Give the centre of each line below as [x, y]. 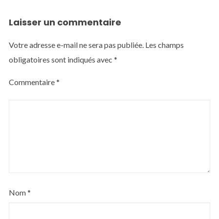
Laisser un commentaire [65, 22]
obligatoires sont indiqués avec [61, 60]
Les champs [164, 45]
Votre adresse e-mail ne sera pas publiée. [76, 45]
